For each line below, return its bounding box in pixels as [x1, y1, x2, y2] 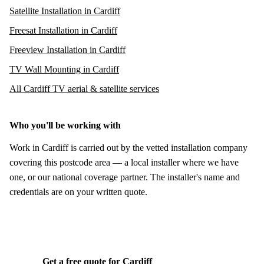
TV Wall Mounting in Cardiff [9, 64, 119, 74]
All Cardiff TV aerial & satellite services [9, 83, 159, 94]
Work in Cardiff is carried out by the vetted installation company [9, 142, 247, 153]
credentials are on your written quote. [9, 186, 147, 197]
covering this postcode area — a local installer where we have [9, 157, 239, 167]
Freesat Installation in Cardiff [9, 25, 117, 35]
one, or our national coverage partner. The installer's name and [9, 171, 240, 182]
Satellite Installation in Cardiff [9, 5, 120, 16]
